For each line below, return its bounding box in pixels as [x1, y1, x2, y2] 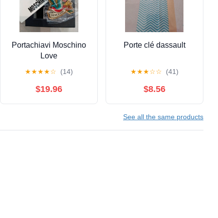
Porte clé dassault [123, 40, 185, 49]
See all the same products [123, 112, 203, 121]
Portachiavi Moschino [11, 40, 86, 49]
